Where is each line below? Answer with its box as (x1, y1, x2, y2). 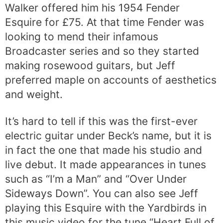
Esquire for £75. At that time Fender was (5, 15, 204, 28)
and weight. (5, 88, 63, 101)
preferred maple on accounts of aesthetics (5, 73, 217, 86)
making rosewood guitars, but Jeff (5, 59, 175, 72)
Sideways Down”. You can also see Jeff (5, 187, 198, 200)
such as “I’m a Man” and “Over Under (5, 172, 187, 185)
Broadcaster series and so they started (5, 44, 199, 57)
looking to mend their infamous (5, 30, 158, 43)
